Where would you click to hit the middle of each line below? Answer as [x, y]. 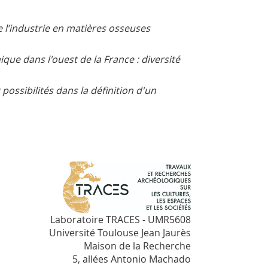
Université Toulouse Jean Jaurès [120, 233]
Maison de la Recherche [137, 246]
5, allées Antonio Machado [132, 259]
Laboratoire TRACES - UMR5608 [121, 220]
